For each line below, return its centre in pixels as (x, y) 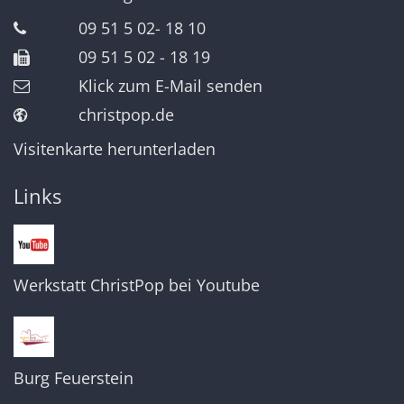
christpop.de (126, 114)
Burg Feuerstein (73, 378)
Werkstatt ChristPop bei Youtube (137, 285)
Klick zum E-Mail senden (170, 85)
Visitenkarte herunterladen (115, 148)
